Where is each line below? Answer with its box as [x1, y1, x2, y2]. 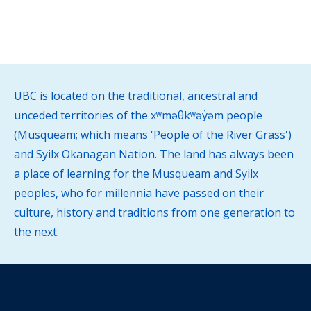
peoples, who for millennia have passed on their [14, 185, 264, 201]
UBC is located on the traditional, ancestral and [14, 88, 258, 103]
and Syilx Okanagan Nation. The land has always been [14, 146, 294, 162]
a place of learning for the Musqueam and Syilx [14, 166, 258, 181]
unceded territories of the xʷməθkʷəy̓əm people [14, 108, 262, 123]
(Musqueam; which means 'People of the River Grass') [14, 127, 292, 142]
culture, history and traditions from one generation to [14, 205, 295, 220]
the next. [14, 224, 59, 239]
